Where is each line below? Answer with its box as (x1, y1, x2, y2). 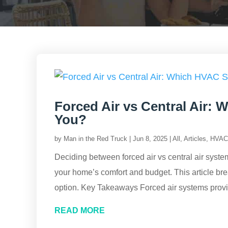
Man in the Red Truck (64, 135, 127, 142)
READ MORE (54, 206, 105, 215)
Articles (184, 135, 206, 142)
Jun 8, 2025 (133, 135, 167, 142)
